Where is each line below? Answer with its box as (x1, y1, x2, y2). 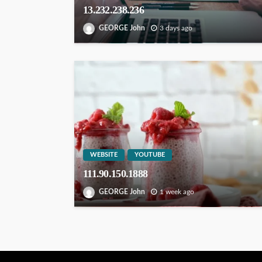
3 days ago (160, 25, 192, 32)
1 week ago (160, 188, 194, 196)
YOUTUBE (135, 151, 165, 158)
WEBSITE (90, 151, 118, 158)
